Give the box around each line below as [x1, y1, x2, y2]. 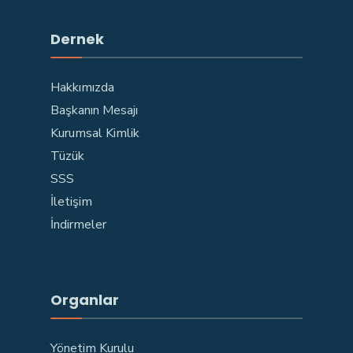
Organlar [50, 290, 119, 310]
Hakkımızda [50, 79, 114, 96]
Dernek [50, 29, 104, 49]
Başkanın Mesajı [50, 102, 138, 119]
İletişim [50, 193, 92, 210]
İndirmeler [50, 216, 106, 233]
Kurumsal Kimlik [50, 124, 139, 142]
